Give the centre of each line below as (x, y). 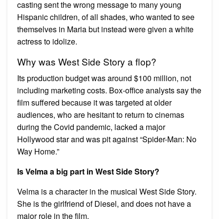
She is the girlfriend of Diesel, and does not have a (104, 203)
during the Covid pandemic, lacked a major (91, 127)
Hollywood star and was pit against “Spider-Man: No (107, 139)
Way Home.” (38, 151)
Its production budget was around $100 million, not (104, 78)
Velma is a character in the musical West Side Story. (107, 191)
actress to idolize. (47, 41)
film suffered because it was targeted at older (94, 102)
